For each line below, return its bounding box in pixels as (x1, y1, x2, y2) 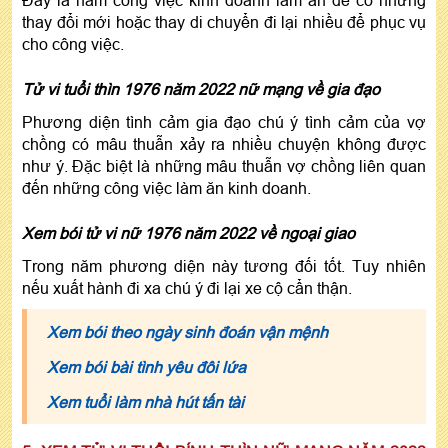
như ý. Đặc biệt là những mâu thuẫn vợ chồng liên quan (22, 156, 426, 175)
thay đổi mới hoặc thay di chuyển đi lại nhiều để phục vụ (22, 12, 426, 31)
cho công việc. (22, 34, 124, 53)
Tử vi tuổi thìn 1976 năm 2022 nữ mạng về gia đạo (22, 79, 380, 98)
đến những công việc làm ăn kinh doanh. (22, 178, 311, 197)
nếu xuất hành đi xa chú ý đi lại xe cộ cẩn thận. (22, 278, 352, 297)
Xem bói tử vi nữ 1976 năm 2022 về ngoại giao (22, 223, 355, 242)
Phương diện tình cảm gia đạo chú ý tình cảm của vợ (22, 112, 426, 131)
